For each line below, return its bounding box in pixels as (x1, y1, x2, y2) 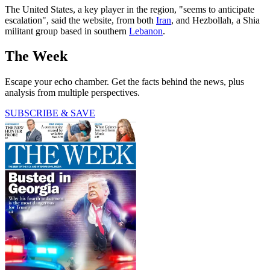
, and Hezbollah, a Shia (171, 14, 260, 25)
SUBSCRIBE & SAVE (5, 108, 95, 119)
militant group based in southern (5, 25, 129, 36)
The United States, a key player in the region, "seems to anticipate (5, 4, 254, 14)
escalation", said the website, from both (5, 14, 156, 25)
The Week (5, 48, 67, 64)
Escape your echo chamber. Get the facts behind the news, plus (5, 77, 244, 87)
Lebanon (129, 25, 163, 36)
